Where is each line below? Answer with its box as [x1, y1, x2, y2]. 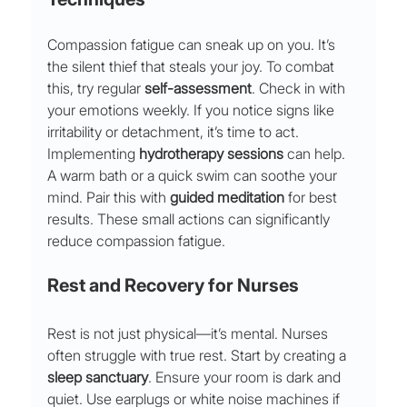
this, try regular [47, 79, 145, 98]
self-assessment [144, 79, 253, 98]
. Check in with [252, 79, 350, 98]
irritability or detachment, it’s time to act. [47, 123, 300, 142]
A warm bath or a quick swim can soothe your [47, 166, 342, 185]
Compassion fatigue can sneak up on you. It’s [47, 35, 340, 55]
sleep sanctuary [47, 368, 149, 387]
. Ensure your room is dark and [148, 368, 345, 387]
